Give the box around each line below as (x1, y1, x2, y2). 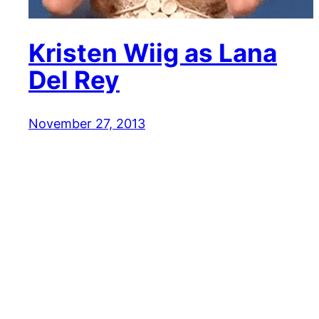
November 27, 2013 (28, 115, 145, 131)
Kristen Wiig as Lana (28, 37, 277, 68)
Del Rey (28, 64, 120, 95)
